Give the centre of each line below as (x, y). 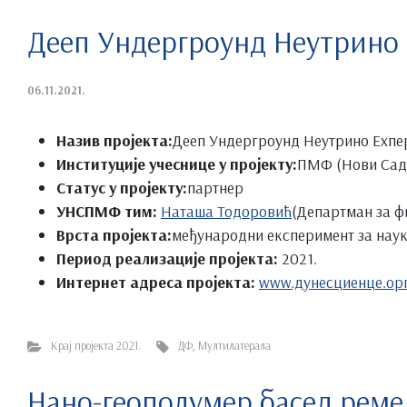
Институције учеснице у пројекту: (177, 163)
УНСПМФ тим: (107, 210)
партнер (215, 187)
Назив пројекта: (114, 139)
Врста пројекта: (114, 234)
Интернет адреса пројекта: (156, 281)
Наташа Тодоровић (226, 210)
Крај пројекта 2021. (95, 345)
